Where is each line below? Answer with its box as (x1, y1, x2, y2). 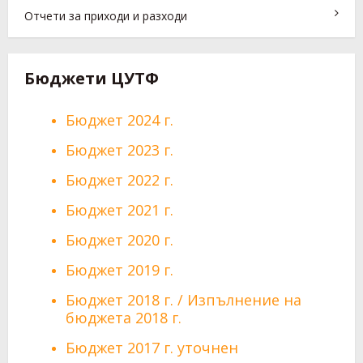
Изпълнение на (187, 289, 302, 310)
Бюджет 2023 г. (66, 139, 174, 160)
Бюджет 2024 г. (66, 109, 174, 130)
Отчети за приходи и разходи (24, 7, 187, 23)
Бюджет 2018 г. (66, 289, 174, 310)
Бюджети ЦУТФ (24, 66, 159, 89)
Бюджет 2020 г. (66, 229, 174, 250)
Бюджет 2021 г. (66, 199, 174, 220)
